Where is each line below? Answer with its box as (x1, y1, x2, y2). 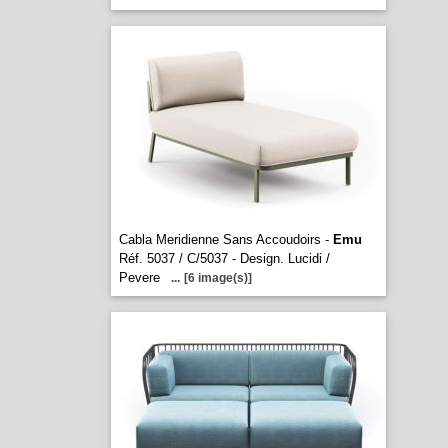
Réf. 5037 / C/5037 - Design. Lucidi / (118, 251, 330, 266)
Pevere (118, 270, 160, 285)
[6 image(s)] (183, 271, 252, 285)
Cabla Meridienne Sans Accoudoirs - (118, 232, 333, 247)
